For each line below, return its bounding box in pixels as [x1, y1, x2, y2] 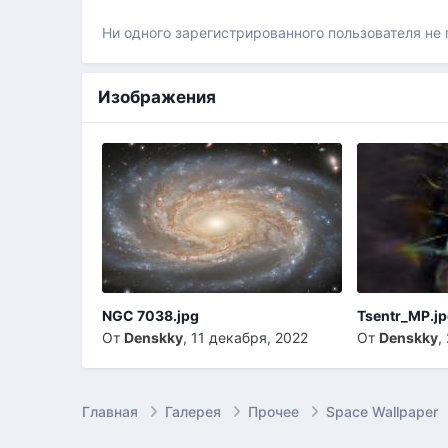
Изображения [98, 86, 217, 107]
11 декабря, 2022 [191, 329, 309, 347]
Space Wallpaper [326, 402, 443, 420]
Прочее [248, 402, 304, 420]
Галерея [165, 402, 226, 420]
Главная [82, 402, 143, 420]
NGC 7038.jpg [102, 306, 200, 324]
